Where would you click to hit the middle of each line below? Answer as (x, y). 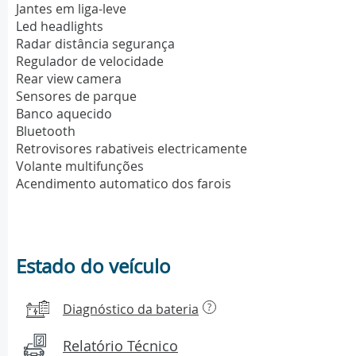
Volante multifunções (80, 166)
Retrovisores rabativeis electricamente (132, 149)
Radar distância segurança (95, 44)
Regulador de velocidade (90, 62)
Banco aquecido (64, 114)
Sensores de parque (76, 97)
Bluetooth (46, 132)
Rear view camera (69, 79)
